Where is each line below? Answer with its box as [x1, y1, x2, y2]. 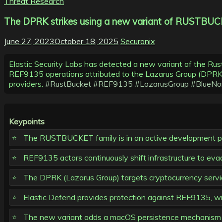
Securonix [120, 36, 155, 47]
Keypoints [9, 116, 45, 127]
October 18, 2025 [55, 36, 118, 47]
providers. [9, 79, 45, 89]
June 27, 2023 [4, 36, 55, 47]
